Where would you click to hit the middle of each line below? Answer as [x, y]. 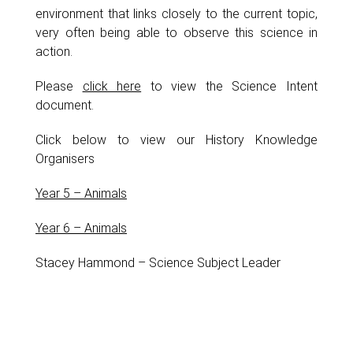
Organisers [65, 158]
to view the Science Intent [230, 86]
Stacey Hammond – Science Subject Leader [158, 262]
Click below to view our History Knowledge [176, 139]
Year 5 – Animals [81, 193]
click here [112, 86]
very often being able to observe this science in [176, 32]
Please [59, 86]
